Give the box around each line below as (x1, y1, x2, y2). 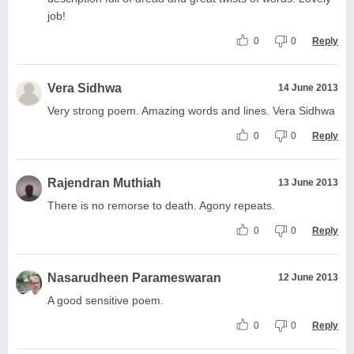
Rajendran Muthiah (47, 175, 161, 190)
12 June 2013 (278, 271, 338, 283)
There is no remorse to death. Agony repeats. (47, 198, 275, 212)
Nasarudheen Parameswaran (47, 270, 221, 284)
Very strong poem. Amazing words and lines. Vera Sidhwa (47, 104, 335, 117)
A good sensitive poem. (47, 293, 164, 307)
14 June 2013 (278, 81, 338, 93)
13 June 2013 (278, 176, 338, 188)
